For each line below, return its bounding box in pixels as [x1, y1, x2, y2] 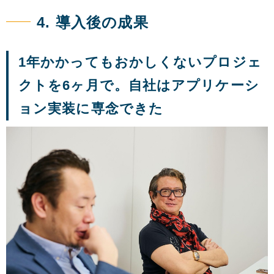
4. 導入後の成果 [37, 14, 149, 31]
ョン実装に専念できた [18, 101, 163, 117]
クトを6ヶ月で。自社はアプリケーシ [18, 78, 259, 94]
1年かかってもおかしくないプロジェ [18, 54, 262, 70]
